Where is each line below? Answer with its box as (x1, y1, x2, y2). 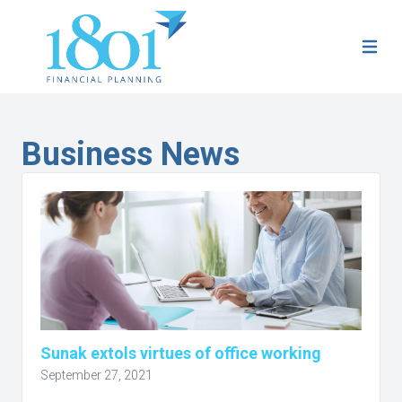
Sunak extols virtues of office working (40, 344, 321, 363)
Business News (22, 135, 240, 173)
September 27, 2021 (40, 368, 153, 382)
